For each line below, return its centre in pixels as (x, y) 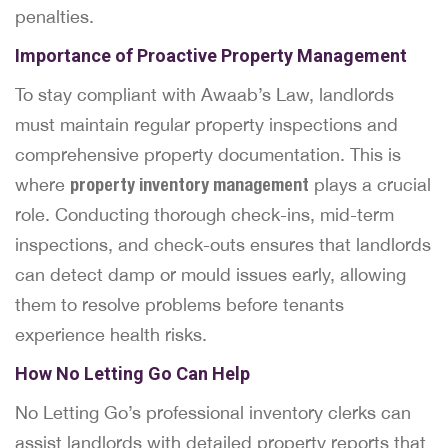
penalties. (54, 16)
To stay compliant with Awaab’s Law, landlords (204, 94)
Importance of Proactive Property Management (211, 55)
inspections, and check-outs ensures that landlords (223, 244)
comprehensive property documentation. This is (208, 154)
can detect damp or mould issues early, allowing (210, 274)
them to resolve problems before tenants (179, 304)
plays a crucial (370, 184)
